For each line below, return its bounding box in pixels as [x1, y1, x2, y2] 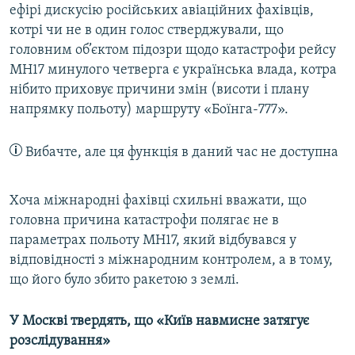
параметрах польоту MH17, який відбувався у [10, 233, 296, 249]
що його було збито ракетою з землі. [10, 273, 239, 288]
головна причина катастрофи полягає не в [10, 213, 279, 229]
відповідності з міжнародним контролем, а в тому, [10, 253, 333, 269]
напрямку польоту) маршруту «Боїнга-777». [10, 102, 288, 118]
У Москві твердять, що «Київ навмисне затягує [10, 314, 309, 330]
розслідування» [10, 334, 110, 349]
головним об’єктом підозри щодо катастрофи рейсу [10, 43, 336, 59]
